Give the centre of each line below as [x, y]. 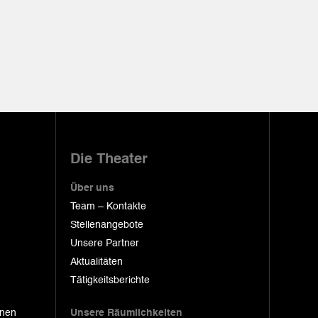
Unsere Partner [105, 243]
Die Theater [109, 160]
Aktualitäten [97, 262]
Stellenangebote [107, 225]
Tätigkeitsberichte [110, 280]
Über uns [92, 188]
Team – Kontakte [108, 207]
